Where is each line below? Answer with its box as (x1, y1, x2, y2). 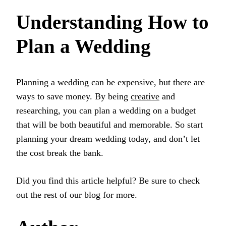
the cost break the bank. (16, 147, 103, 158)
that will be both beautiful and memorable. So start (16, 119, 203, 130)
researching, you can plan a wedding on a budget (16, 105, 196, 116)
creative (131, 91, 159, 101)
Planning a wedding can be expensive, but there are (16, 77, 205, 87)
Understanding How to (16, 11, 209, 33)
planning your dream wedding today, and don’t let (16, 133, 200, 144)
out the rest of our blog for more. (16, 189, 137, 200)
